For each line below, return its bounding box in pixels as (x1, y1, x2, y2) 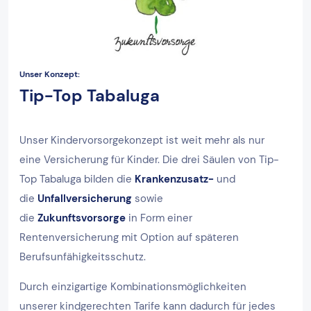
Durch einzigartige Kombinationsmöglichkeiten (19, 279, 246, 294)
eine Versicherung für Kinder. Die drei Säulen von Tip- (19, 152, 279, 167)
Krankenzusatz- (135, 171, 214, 186)
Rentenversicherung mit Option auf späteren (19, 230, 239, 244)
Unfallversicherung (37, 191, 132, 205)
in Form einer (126, 210, 192, 225)
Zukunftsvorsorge (37, 210, 126, 225)
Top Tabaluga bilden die (19, 171, 135, 186)
